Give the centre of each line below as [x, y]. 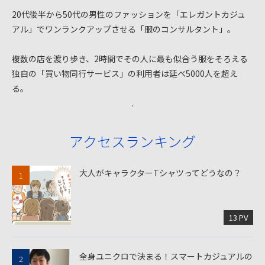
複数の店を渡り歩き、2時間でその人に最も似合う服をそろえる [130, 59]
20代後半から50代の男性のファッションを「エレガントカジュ [129, 14]
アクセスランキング [132, 141]
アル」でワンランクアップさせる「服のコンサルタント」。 [124, 29]
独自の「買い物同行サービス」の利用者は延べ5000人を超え [125, 74]
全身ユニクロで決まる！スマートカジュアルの [166, 256]
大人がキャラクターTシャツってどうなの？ [160, 173]
